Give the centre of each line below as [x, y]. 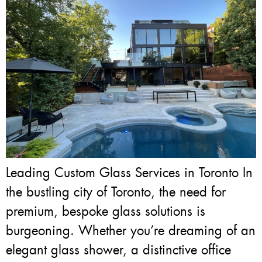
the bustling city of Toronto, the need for [116, 192]
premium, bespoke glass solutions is [106, 211]
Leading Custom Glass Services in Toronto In [129, 173]
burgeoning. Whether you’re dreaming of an [131, 230]
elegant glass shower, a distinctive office [118, 250]
